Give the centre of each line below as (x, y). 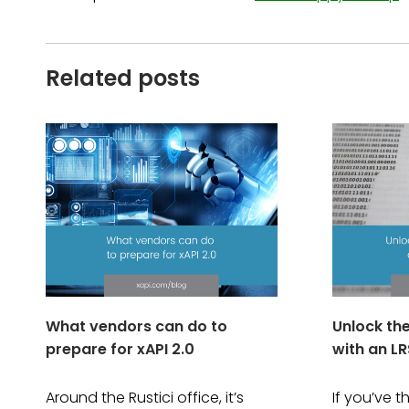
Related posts (123, 79)
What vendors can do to (136, 326)
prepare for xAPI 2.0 (120, 349)
